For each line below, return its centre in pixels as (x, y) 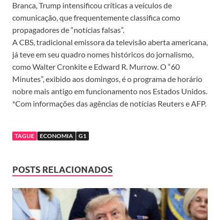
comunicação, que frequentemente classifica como (96, 18)
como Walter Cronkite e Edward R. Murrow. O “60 (96, 67)
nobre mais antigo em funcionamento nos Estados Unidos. (110, 91)
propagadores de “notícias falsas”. (68, 30)
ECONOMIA (56, 136)
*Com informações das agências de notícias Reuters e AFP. (109, 104)
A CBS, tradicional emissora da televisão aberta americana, (110, 42)
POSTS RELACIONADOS (62, 170)
